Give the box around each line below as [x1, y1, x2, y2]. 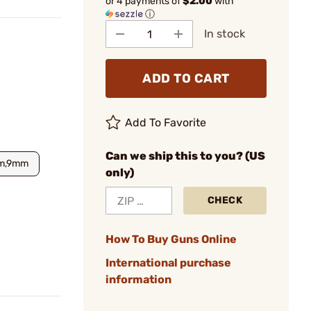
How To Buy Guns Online [106, 233, 237, 246]
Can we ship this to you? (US [106, 149, 265, 162]
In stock [204, 27, 245, 40]
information [106, 273, 171, 286]
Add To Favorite [125, 116, 207, 129]
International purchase [106, 256, 231, 269]
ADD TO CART [142, 71, 230, 86]
